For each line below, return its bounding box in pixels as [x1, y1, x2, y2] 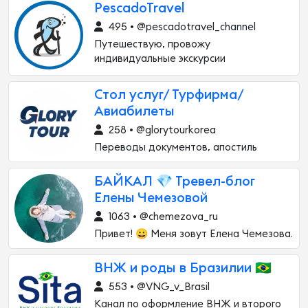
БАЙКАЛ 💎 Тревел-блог [94, 175, 255, 188]
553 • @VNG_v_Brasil [106, 282, 210, 292]
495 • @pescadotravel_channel [106, 22, 256, 32]
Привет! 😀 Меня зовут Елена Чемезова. [94, 229, 293, 239]
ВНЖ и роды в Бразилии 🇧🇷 [94, 262, 272, 275]
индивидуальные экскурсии [94, 54, 225, 64]
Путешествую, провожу [94, 39, 210, 49]
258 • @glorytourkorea [106, 125, 216, 135]
